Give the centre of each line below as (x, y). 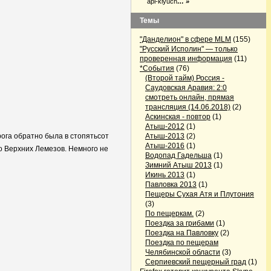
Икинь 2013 (165, 175)
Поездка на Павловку (182, 233)
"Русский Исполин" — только (189, 49)
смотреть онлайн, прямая (190, 97)
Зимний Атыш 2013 (178, 165)
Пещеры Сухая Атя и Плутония (200, 194)
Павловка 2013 (171, 184)
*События (157, 68)
